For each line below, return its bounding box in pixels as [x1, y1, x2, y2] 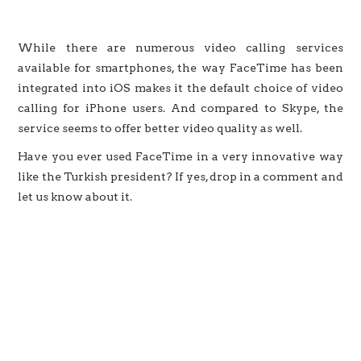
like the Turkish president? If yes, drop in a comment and [18, 169, 343, 183]
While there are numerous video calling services [18, 40, 343, 54]
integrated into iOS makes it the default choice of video [18, 81, 343, 94]
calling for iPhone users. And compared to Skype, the [18, 101, 343, 114]
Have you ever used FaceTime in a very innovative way [18, 149, 343, 163]
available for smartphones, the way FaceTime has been [18, 60, 343, 74]
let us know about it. [18, 189, 133, 203]
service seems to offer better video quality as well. [18, 121, 303, 135]
